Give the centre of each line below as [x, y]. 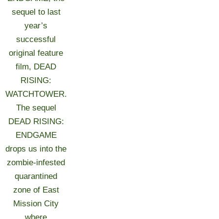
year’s [36, 26]
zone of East [36, 190]
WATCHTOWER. [36, 94]
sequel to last [36, 12]
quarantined [36, 176]
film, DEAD [36, 67]
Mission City [36, 204]
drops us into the [36, 149]
